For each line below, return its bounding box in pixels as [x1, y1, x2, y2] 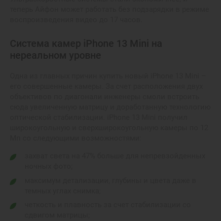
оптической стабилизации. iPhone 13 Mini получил [10, 113, 187, 122]
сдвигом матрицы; [25, 211, 90, 220]
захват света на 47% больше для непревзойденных [25, 151, 205, 160]
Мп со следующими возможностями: [10, 134, 142, 143]
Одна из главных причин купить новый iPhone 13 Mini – [10, 72, 206, 80]
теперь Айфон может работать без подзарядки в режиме [10, 5, 209, 14]
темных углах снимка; [25, 186, 101, 195]
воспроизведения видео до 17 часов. [10, 15, 143, 24]
